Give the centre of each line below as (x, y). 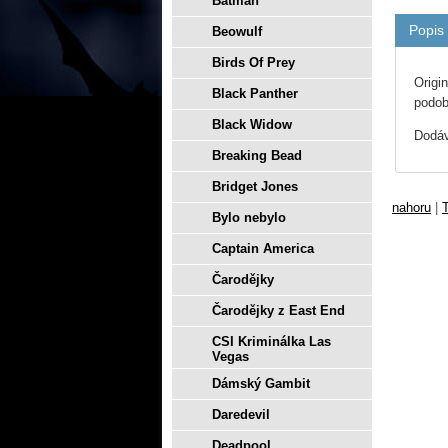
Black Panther (255, 93)
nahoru (411, 207)
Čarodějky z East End (278, 310)
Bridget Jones (255, 186)
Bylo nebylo (249, 217)
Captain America (263, 248)
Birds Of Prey (253, 62)
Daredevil (241, 414)
